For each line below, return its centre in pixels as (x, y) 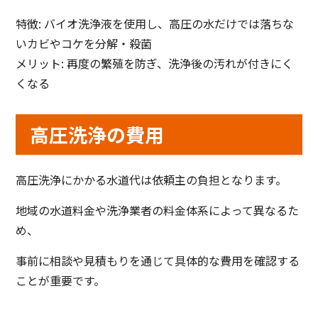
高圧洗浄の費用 (97, 135)
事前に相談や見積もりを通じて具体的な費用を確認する (158, 261)
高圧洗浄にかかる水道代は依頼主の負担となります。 (152, 180)
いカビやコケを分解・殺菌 (84, 44)
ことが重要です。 (61, 281)
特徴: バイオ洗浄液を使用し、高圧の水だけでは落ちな (155, 24)
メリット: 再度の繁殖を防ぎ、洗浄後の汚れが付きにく (155, 64)
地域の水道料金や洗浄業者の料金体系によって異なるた (158, 210)
